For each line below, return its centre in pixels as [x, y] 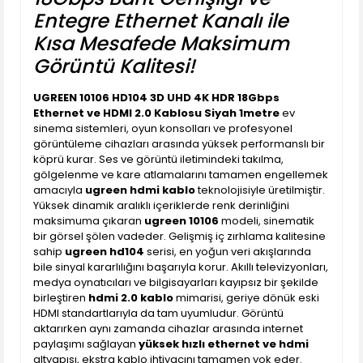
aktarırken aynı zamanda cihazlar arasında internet [168, 329]
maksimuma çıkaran [89, 221]
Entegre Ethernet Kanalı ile [161, 21]
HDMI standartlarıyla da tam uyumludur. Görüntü [158, 313]
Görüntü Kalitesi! [114, 66]
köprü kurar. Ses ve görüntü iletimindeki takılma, [158, 159]
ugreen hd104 [105, 252]
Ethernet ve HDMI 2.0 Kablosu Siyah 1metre [156, 113]
